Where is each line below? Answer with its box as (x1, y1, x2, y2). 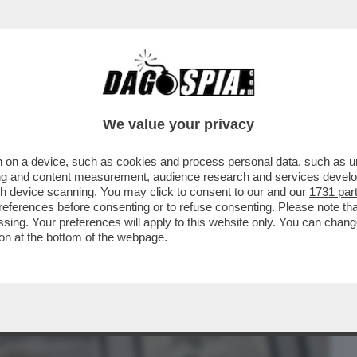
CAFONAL (93, 92, 150, 111)
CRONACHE (171, 92, 237, 111)
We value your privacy (103, 116, 254, 132)
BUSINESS (11, 92, 73, 111)
